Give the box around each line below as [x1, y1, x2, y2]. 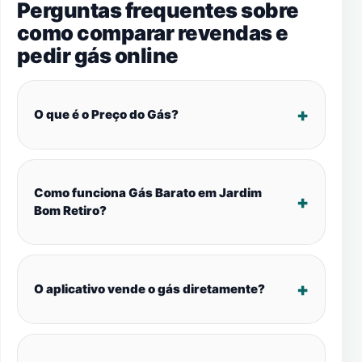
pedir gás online [17, 43, 179, 68]
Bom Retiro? [34, 203, 107, 218]
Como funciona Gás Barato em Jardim [34, 185, 262, 200]
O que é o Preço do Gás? [34, 107, 179, 122]
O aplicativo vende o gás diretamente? [34, 281, 265, 297]
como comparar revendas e [17, 20, 288, 45]
